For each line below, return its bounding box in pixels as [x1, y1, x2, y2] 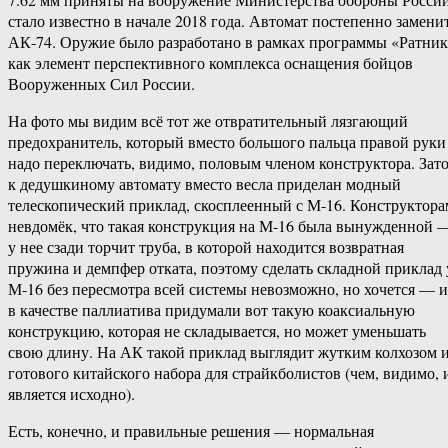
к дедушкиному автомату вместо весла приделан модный [8, 173, 401, 195]
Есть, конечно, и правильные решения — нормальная [8, 420, 374, 442]
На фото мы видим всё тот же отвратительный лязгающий [8, 110, 408, 132]
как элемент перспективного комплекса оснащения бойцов [8, 52, 413, 74]
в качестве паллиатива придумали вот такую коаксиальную [8, 299, 415, 321]
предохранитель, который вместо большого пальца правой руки [8, 131, 446, 153]
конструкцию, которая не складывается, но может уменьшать [8, 320, 426, 342]
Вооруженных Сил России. [8, 73, 195, 95]
